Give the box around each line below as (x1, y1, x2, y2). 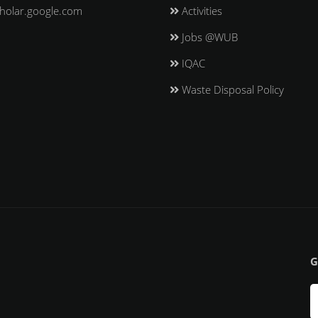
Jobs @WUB (179, 30, 238, 44)
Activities (179, 4, 222, 18)
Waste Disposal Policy (179, 82, 284, 97)
